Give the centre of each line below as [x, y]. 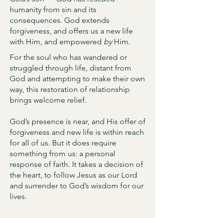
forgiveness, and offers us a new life [71, 31]
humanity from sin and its [53, 9]
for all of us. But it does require [63, 143]
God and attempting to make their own [77, 79]
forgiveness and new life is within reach [77, 132]
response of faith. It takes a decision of [76, 164]
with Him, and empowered [57, 42]
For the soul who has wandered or [68, 57]
